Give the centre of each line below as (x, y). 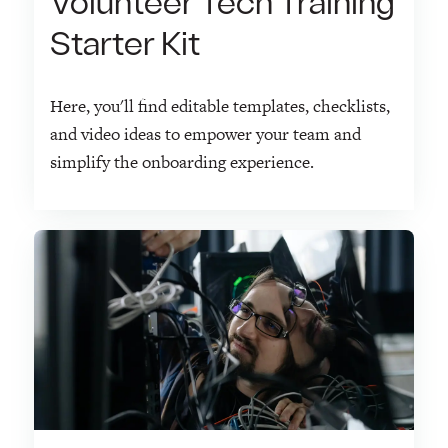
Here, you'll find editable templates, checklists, (219, 105)
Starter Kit (124, 45)
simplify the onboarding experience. (181, 161)
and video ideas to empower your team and (205, 133)
